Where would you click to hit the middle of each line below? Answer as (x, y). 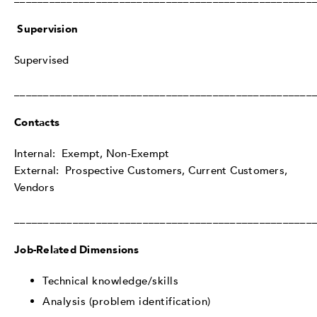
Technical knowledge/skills (110, 281)
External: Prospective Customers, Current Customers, (151, 170)
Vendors (34, 187)
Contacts (37, 122)
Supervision (47, 29)
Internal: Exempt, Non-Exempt (92, 153)
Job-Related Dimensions (77, 249)
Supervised (42, 60)
